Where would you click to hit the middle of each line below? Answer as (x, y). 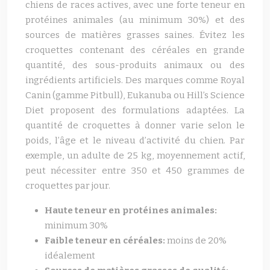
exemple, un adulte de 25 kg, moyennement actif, (135, 155)
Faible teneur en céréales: (106, 240)
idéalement (70, 256)
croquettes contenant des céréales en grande (135, 50)
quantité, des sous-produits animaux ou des (135, 65)
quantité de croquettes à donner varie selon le (135, 125)
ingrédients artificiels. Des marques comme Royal (135, 80)
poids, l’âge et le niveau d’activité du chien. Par (135, 140)
